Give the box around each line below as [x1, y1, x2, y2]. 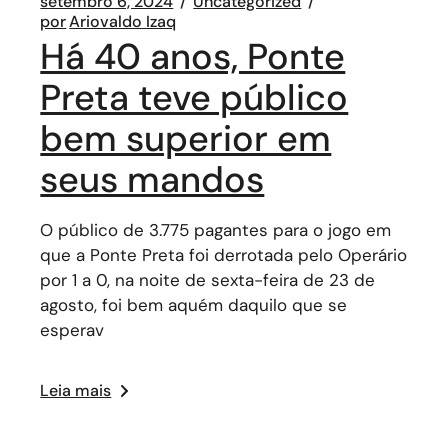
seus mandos [40, 156, 265, 203]
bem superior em [40, 115, 332, 162]
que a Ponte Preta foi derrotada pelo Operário [40, 244, 408, 266]
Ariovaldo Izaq [69, 11, 177, 32]
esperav [40, 319, 105, 341]
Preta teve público [40, 74, 349, 121]
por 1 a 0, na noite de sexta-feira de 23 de [40, 269, 376, 291]
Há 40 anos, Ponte [40, 33, 346, 80]
